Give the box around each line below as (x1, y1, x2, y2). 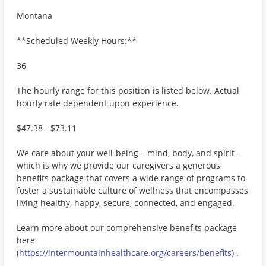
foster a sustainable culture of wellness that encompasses (17, 185, 248, 196)
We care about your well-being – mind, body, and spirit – (17, 147, 241, 159)
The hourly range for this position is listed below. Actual (17, 85, 239, 96)
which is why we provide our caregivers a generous (17, 160, 220, 171)
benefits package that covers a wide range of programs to (17, 172, 245, 183)
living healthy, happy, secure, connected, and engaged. (17, 197, 235, 208)
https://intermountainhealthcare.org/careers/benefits (19, 247, 232, 258)
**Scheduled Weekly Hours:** (17, 35, 137, 46)
